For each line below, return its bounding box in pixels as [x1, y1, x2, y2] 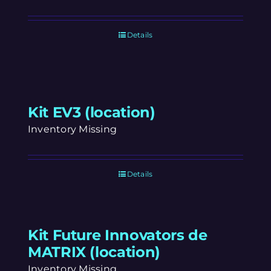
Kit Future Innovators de [28, 226, 207, 244]
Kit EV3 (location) [28, 103, 155, 121]
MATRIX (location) [28, 243, 160, 261]
